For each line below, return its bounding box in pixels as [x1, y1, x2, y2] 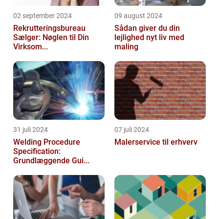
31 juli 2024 [13, 126, 48, 134]
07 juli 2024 [114, 126, 149, 134]
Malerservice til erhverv [114, 137, 197, 147]
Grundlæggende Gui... [13, 156, 89, 166]
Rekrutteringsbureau [13, 23, 86, 33]
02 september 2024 [13, 12, 72, 20]
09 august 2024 [114, 12, 162, 20]
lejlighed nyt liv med [114, 33, 184, 43]
